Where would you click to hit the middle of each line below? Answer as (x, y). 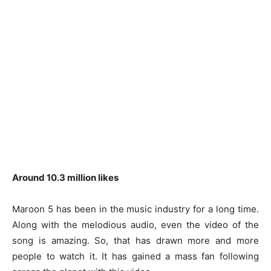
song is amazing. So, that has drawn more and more (135, 240)
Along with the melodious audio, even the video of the (135, 224)
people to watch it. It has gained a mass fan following (135, 256)
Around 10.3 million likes (65, 177)
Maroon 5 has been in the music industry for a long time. (135, 209)
